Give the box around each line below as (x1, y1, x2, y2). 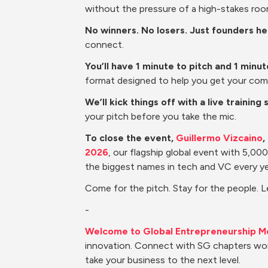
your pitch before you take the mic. (85, 111, 236, 122)
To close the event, (85, 132, 176, 144)
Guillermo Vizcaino (176, 132, 263, 144)
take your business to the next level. (85, 254, 240, 266)
